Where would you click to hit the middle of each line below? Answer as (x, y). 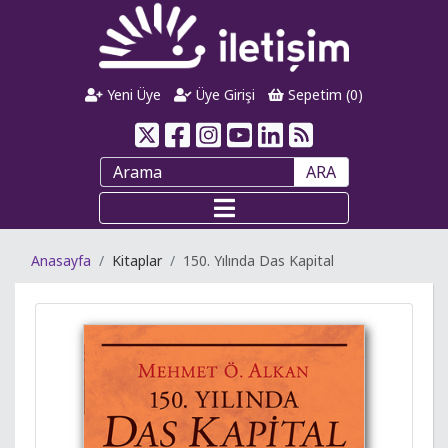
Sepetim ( (316, 94)
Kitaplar (137, 260)
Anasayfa (61, 260)
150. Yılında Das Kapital (258, 260)
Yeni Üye (132, 94)
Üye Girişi (223, 94)
